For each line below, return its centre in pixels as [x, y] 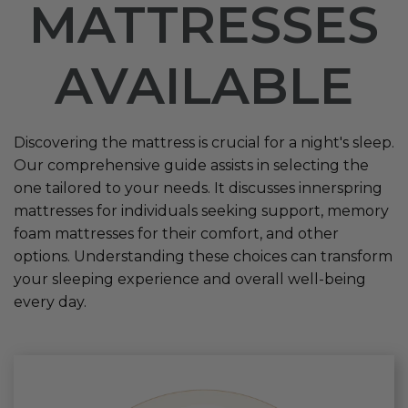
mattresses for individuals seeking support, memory [201, 211]
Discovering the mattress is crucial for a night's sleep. [204, 143]
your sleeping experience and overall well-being [190, 280]
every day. [50, 302]
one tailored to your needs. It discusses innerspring [198, 189]
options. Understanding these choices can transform [203, 257]
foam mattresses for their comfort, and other [176, 234]
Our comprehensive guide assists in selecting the [191, 166]
